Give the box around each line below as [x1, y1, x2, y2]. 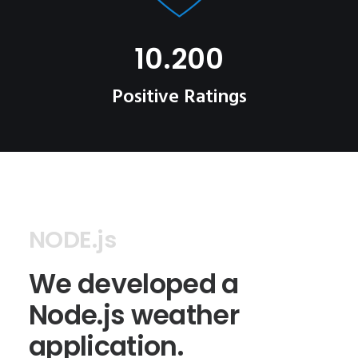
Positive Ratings [111, 82, 247, 113]
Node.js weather [29, 296, 239, 334]
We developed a [29, 265, 239, 303]
